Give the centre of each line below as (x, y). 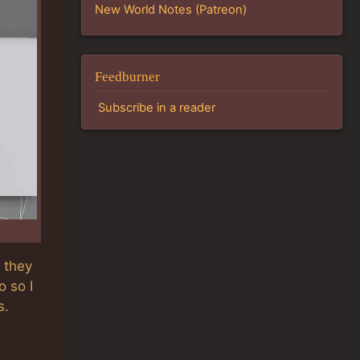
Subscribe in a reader (157, 108)
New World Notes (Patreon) (171, 10)
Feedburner (127, 76)
